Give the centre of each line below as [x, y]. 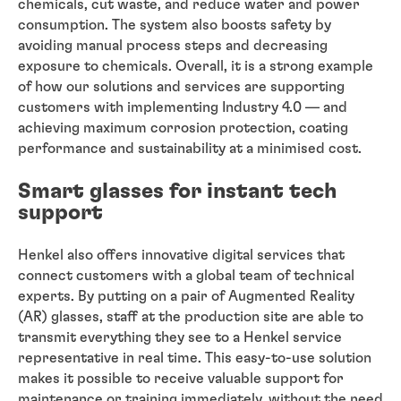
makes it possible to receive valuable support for [181, 378]
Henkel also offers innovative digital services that [181, 255]
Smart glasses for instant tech [177, 191]
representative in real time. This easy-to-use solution [195, 358]
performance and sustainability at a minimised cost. [190, 148]
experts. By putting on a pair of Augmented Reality [186, 296]
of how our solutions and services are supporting [181, 86]
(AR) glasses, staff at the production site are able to [191, 316]
